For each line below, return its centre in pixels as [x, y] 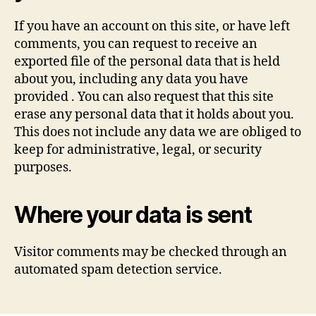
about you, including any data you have [131, 79]
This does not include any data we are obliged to [158, 132]
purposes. [43, 168]
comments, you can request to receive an [136, 44]
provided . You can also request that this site [144, 97]
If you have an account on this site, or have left [152, 26]
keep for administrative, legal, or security [138, 150]
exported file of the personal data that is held [147, 62]
